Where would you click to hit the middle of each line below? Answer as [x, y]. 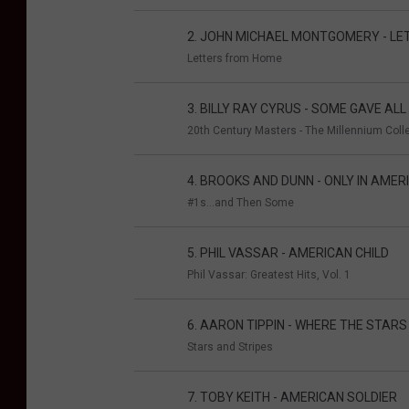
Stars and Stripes [230, 347]
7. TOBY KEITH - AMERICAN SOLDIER [292, 398]
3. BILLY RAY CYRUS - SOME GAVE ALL [297, 109]
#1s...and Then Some [241, 203]
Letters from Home [235, 59]
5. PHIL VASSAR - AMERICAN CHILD [288, 253]
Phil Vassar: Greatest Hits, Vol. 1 [269, 275]
